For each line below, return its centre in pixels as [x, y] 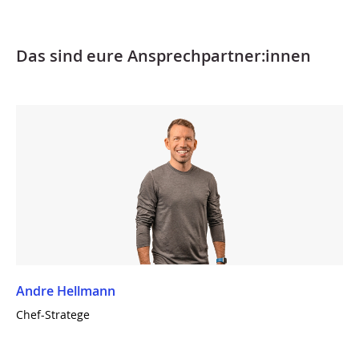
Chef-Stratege [53, 315]
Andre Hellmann [66, 291]
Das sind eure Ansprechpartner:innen [163, 56]
